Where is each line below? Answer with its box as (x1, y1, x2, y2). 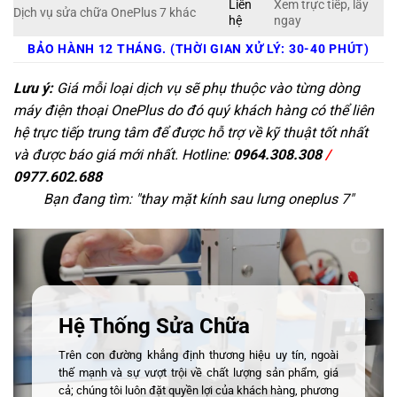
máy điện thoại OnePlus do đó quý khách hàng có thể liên (13, 101, 374, 119)
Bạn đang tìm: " (43, 190, 140, 207)
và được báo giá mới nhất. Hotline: (13, 145, 233, 163)
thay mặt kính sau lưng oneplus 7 (140, 190, 349, 207)
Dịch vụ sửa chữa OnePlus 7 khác (13, 4, 196, 20)
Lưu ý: (13, 79, 53, 97)
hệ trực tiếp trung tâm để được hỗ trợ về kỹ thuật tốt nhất (13, 123, 368, 141)
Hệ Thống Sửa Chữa (58, 314, 250, 339)
